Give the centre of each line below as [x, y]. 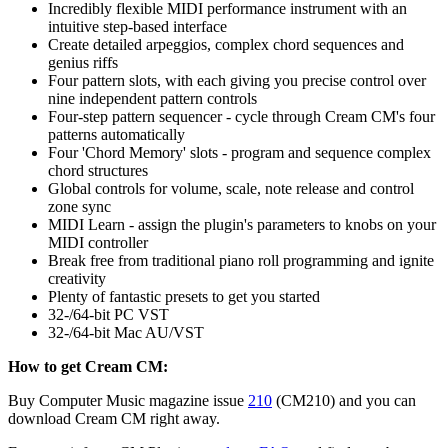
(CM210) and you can [344, 400]
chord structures [98, 170]
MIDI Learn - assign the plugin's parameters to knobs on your [242, 224]
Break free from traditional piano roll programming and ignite [241, 260]
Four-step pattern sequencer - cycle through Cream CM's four [241, 116]
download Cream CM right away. [114, 418]
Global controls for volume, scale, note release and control [231, 188]
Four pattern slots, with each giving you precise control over [237, 80]
